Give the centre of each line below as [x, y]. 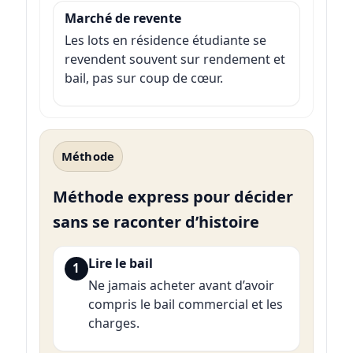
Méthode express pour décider [173, 196]
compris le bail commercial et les [185, 304]
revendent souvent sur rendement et [175, 59]
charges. [113, 323]
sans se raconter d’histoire [156, 221]
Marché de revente [123, 18]
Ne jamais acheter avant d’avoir [181, 285]
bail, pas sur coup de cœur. [143, 78]
